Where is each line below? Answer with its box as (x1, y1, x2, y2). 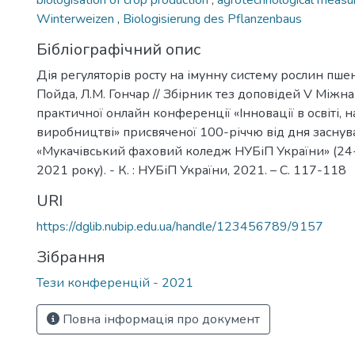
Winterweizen (36, 10, 117, 28)
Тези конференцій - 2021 (36, 274, 193, 292)
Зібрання (36, 246, 105, 268)
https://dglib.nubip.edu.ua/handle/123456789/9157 (36, 218, 323, 235)
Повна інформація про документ (59, 311, 260, 328)
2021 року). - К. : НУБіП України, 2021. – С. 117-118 (36, 162, 346, 179)
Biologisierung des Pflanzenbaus (123, 10, 302, 28)
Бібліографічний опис (36, 39, 200, 60)
